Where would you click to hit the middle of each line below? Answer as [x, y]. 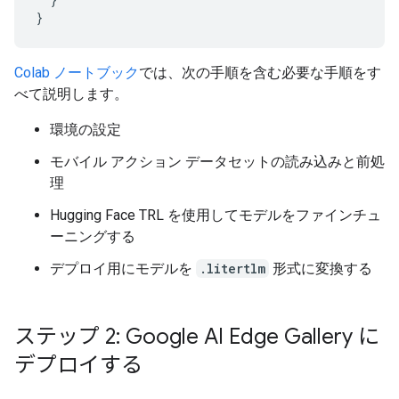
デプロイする [78, 365]
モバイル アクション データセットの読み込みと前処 [217, 162]
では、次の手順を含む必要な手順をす [260, 73]
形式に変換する [321, 269]
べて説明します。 [71, 94]
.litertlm [232, 269]
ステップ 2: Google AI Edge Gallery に [197, 337]
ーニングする [93, 236]
